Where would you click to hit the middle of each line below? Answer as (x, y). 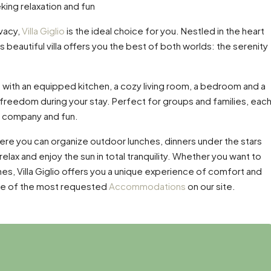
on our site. (211, 186)
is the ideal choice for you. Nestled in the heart (165, 31)
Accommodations (147, 186)
